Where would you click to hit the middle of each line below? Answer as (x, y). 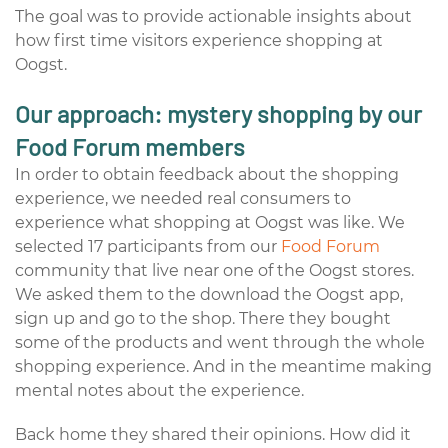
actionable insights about (310, 16)
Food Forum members (130, 146)
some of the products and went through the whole (220, 342)
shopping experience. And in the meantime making (223, 366)
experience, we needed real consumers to (183, 198)
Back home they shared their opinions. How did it (213, 434)
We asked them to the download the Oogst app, (209, 294)
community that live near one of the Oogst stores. (214, 270)
